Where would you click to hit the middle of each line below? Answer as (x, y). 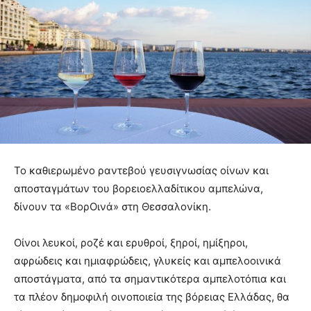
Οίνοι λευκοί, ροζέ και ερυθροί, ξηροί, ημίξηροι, (131, 243)
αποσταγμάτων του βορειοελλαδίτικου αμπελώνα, (138, 189)
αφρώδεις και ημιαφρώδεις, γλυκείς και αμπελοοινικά (148, 261)
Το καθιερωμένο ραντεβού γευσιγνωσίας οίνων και (141, 171)
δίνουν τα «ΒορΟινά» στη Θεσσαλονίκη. (112, 207)
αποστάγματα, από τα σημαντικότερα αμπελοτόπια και (150, 279)
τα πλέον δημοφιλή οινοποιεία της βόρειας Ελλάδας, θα (152, 297)
